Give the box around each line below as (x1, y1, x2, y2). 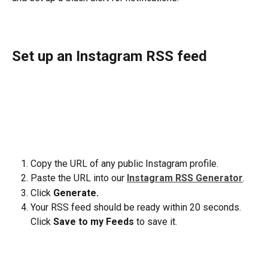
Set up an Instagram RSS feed (12, 47, 207, 65)
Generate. (53, 187, 99, 199)
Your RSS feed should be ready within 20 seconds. (31, 202, 243, 214)
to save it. (134, 216, 177, 228)
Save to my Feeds (53, 216, 134, 228)
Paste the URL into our (31, 172, 127, 184)
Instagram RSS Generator (127, 172, 243, 184)
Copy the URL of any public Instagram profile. (31, 157, 218, 169)
